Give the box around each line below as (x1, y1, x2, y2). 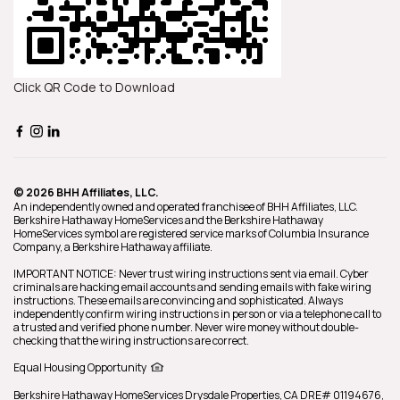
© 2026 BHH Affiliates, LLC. (13, 184, 159, 200)
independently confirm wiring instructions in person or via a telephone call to (13, 305, 381, 321)
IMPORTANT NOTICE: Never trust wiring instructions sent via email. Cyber (13, 265, 369, 281)
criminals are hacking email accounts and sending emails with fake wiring (13, 279, 371, 295)
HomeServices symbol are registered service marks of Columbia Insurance (13, 225, 369, 241)
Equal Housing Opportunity (13, 360, 146, 375)
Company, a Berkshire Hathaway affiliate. (13, 238, 212, 254)
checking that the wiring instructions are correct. (13, 332, 249, 348)
